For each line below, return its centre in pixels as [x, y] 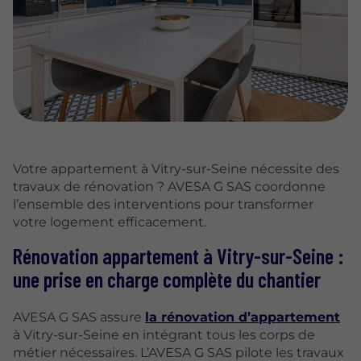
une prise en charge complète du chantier [167, 279]
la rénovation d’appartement [243, 317]
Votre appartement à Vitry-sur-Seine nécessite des [176, 169]
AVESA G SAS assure [79, 317]
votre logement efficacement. [110, 222]
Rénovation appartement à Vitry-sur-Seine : [178, 256]
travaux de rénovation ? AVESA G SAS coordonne [169, 187]
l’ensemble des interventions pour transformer [163, 205]
